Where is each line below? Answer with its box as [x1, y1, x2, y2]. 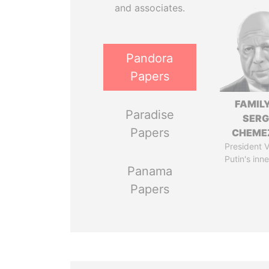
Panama [127, 164, 172, 178]
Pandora [126, 51, 174, 65]
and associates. [114, 2, 185, 14]
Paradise [125, 107, 174, 122]
